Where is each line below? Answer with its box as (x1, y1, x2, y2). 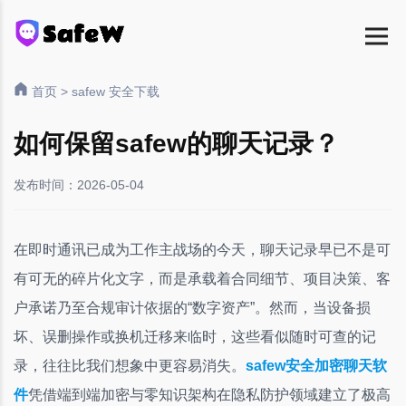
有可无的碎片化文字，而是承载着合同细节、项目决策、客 (14, 271, 391, 286)
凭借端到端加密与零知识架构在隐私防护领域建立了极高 (28, 387, 391, 402)
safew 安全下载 (72, 84, 159, 99)
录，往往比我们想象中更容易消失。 (14, 358, 246, 373)
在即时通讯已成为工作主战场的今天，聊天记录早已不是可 (14, 242, 391, 257)
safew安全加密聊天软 (246, 358, 387, 373)
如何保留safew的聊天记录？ (14, 130, 339, 158)
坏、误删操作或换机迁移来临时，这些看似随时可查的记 (14, 329, 376, 344)
